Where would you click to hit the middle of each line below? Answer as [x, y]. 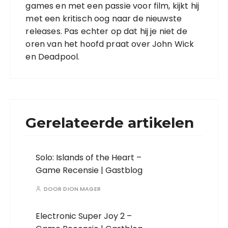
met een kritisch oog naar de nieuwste [104, 19]
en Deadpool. [53, 57]
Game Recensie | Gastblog [89, 170]
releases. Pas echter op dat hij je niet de [106, 32]
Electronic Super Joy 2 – [84, 216]
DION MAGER [82, 189]
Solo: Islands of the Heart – [89, 158]
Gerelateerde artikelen [110, 123]
